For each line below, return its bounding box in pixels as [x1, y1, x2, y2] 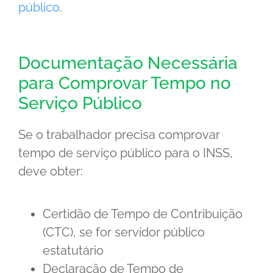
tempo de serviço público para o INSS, [18, 146, 233, 161]
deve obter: [18, 164, 83, 179]
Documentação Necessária [18, 53, 238, 74]
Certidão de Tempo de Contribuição [43, 207, 243, 222]
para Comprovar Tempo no [18, 73, 231, 94]
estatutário [43, 243, 104, 258]
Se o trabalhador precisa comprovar [18, 127, 220, 143]
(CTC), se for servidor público [43, 225, 205, 240]
